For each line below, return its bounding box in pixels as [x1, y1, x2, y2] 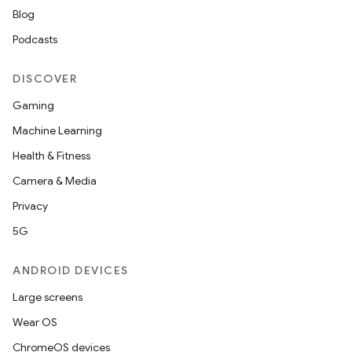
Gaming [13, 98, 54, 112]
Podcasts [13, 32, 57, 46]
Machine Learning [13, 123, 102, 137]
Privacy [13, 199, 48, 213]
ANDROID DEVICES [13, 263, 129, 277]
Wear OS [13, 315, 57, 329]
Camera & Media [13, 174, 97, 188]
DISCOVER [13, 71, 77, 86]
